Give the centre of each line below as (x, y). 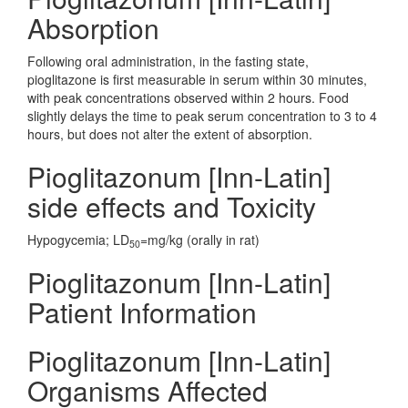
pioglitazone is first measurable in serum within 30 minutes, (197, 79)
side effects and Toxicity (172, 206)
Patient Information (142, 312)
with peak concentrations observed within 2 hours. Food (188, 97)
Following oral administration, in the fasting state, (168, 61)
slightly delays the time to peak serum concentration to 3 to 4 (202, 116)
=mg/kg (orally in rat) (200, 240)
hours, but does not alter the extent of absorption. (170, 134)
